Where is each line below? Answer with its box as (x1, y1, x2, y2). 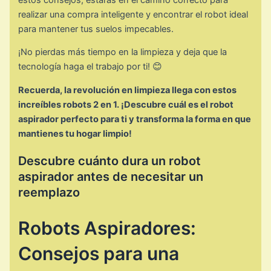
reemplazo (18, 184, 80, 200)
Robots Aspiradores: (18, 217, 197, 239)
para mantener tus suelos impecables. (18, 23, 174, 34)
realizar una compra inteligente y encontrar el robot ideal (18, 8, 249, 20)
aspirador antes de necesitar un (18, 169, 204, 184)
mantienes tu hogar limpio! (18, 128, 132, 139)
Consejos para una (18, 242, 180, 264)
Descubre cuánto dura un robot (18, 153, 201, 168)
